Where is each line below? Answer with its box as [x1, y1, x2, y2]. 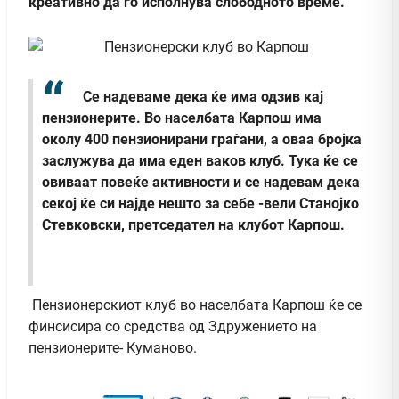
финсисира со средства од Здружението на [28, 318, 317, 336]
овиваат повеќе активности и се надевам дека [42, 174, 360, 191]
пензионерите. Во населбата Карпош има [42, 110, 322, 127]
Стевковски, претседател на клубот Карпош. [42, 216, 345, 234]
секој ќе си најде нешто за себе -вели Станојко [42, 195, 359, 213]
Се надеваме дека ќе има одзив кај [79, 87, 323, 105]
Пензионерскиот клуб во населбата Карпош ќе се [28, 297, 362, 314]
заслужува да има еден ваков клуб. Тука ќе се [42, 152, 358, 170]
